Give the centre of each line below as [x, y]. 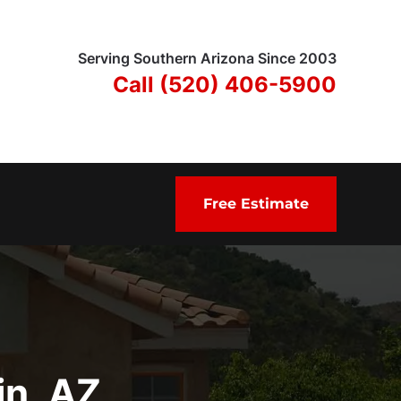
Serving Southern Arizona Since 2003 [207, 58]
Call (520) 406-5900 [225, 84]
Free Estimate [256, 204]
